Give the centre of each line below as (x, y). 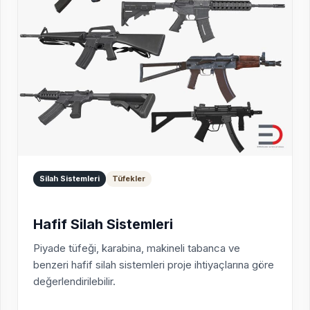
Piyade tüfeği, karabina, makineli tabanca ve (137, 248)
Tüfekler (129, 179)
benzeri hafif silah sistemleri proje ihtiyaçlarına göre (154, 265)
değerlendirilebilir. (74, 282)
